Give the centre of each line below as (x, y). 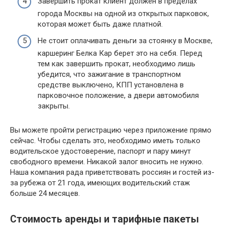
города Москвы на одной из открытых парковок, (123, 13)
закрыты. (54, 106)
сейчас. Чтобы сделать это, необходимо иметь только (105, 141)
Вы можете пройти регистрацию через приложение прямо (111, 130)
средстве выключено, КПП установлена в (111, 85)
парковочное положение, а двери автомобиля (118, 96)
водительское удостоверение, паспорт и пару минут (100, 151)
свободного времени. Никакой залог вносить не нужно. (107, 162)
